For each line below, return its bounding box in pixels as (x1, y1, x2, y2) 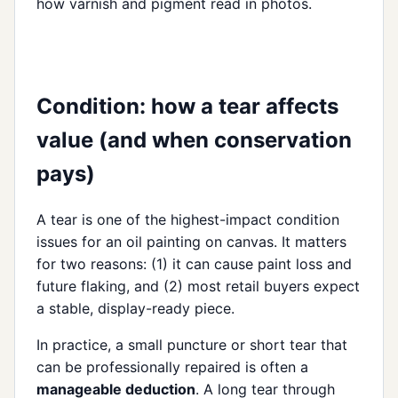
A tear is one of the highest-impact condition (36, 211, 339, 229)
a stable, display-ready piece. (36, 299, 235, 318)
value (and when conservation (36, 127, 352, 154)
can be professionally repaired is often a (36, 358, 308, 377)
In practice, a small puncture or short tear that (36, 336, 347, 354)
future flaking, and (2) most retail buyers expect (36, 277, 360, 296)
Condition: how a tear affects (36, 93, 338, 120)
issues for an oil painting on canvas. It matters (36, 233, 346, 251)
